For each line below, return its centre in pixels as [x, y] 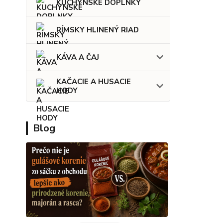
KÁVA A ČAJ [78, 57]
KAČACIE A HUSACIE [94, 82]
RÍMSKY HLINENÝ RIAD [98, 30]
